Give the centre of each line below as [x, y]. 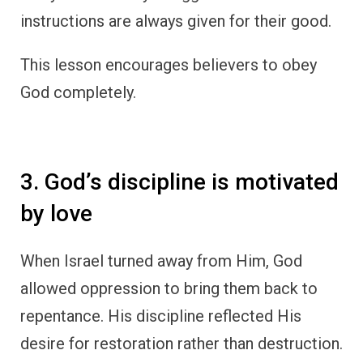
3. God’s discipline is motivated [179, 182]
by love [56, 214]
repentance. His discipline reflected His [161, 316]
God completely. [78, 93]
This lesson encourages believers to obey [169, 65]
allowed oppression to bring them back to [169, 289]
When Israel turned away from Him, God [161, 261]
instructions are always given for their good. [176, 21]
